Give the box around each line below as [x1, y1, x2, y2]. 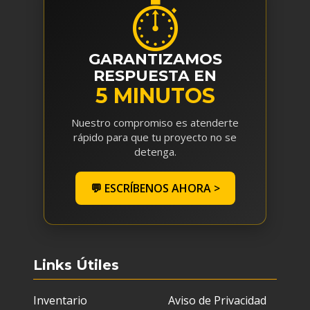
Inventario [33, 293, 87, 308]
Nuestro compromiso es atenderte [71, 116, 239, 129]
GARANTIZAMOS [88, 50, 222, 69]
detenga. [134, 145, 176, 158]
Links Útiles [33, 257, 119, 273]
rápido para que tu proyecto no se [73, 130, 237, 144]
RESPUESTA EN [93, 66, 217, 85]
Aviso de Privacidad [165, 293, 266, 308]
